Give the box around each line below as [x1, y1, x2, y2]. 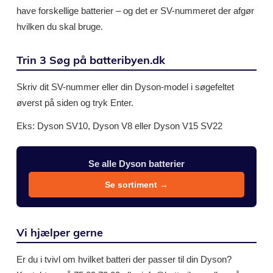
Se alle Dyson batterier [88, 158, 185, 169]
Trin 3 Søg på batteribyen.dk [16, 53, 165, 67]
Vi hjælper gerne [16, 225, 103, 239]
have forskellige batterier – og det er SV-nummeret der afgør [16, 5, 254, 16]
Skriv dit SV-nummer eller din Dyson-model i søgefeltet [16, 82, 234, 92]
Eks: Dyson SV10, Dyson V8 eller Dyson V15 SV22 [16, 121, 222, 131]
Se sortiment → [105, 180, 168, 190]
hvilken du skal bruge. [16, 21, 103, 32]
